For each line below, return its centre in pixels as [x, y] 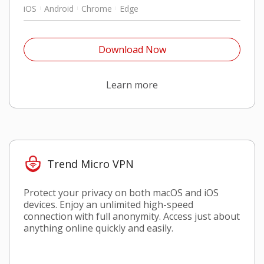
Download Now [132, 49]
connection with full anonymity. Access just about [132, 217]
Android [59, 8]
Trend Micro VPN [90, 164]
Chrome [97, 8]
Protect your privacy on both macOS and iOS [121, 193]
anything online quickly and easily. [98, 228]
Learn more [132, 85]
